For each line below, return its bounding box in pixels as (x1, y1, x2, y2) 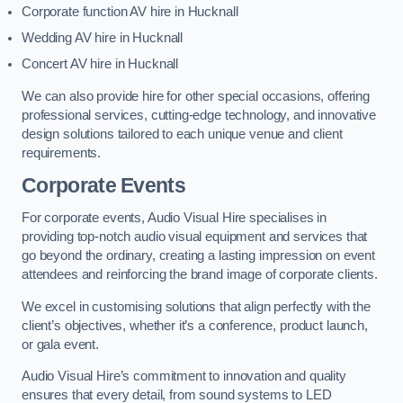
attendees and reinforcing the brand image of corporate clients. (22, 266, 381, 282)
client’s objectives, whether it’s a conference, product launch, (22, 318, 368, 333)
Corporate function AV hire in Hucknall (22, 4, 238, 20)
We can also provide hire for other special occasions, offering (22, 88, 370, 103)
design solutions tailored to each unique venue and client (22, 126, 343, 141)
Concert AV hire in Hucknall (22, 57, 179, 72)
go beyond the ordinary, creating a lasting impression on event (22, 247, 375, 263)
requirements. (22, 145, 102, 160)
